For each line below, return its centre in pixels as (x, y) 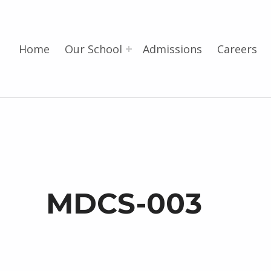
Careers (237, 49)
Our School (93, 49)
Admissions (173, 49)
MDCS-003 (124, 203)
